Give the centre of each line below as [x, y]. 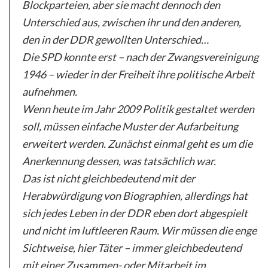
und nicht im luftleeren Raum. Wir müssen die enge [139, 230]
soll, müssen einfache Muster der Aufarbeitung [130, 126]
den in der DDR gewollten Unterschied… [115, 39]
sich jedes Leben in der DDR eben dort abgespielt [135, 213]
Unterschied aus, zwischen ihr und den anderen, [132, 22]
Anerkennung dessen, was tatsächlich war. [119, 161]
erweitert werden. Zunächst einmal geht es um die [137, 143]
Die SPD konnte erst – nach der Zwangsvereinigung [140, 57]
